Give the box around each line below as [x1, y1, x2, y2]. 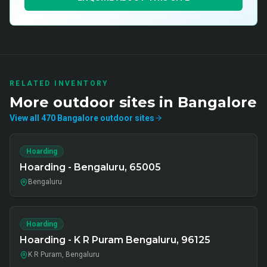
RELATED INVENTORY [10, 79, 109, 88]
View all [10, 113, 41, 123]
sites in [115, 94, 178, 111]
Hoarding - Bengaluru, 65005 [20, 162, 161, 173]
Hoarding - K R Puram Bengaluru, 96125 [20, 234, 210, 246]
